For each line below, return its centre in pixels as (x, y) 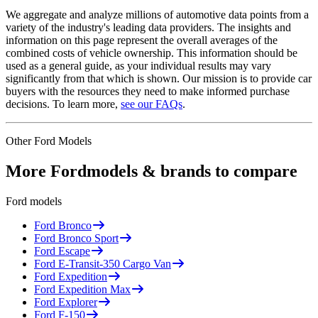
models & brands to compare (192, 171)
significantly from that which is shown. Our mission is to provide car (159, 78)
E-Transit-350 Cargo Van (115, 263)
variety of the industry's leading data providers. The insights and (148, 27)
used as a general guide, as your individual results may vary (138, 65)
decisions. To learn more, (62, 104)
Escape (74, 251)
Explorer (78, 302)
